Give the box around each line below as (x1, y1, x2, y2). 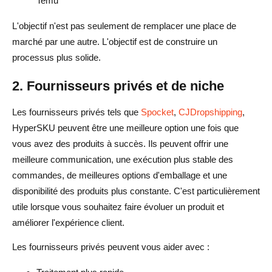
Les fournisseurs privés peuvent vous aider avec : (12, 241, 209, 252)
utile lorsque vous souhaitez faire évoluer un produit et (12, 201, 224, 212)
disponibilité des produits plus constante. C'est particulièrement (12, 185, 260, 196)
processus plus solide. (12, 52, 101, 63)
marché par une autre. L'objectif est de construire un (12, 36, 217, 47)
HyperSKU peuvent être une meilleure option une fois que (12, 122, 239, 133)
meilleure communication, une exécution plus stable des (12, 154, 233, 165)
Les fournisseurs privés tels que (12, 106, 141, 117)
